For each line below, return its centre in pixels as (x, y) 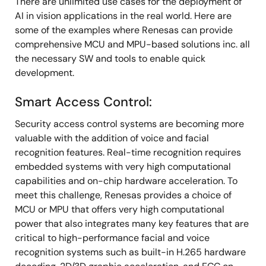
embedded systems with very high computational (123, 167)
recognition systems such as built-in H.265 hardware (130, 252)
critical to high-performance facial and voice (112, 238)
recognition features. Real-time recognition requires (128, 152)
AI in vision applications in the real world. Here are (123, 16)
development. (45, 73)
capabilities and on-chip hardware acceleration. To (126, 181)
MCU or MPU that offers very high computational (120, 209)
